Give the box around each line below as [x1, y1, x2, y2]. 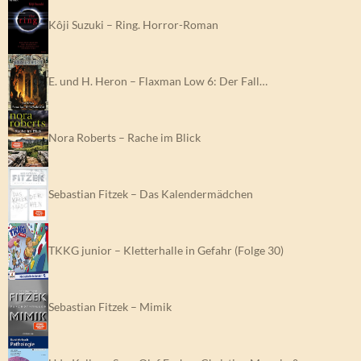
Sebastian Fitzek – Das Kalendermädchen [48, 186, 253, 201]
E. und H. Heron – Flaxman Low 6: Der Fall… [48, 73, 268, 88]
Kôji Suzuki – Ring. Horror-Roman [48, 17, 218, 31]
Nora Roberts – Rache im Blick [48, 130, 201, 144]
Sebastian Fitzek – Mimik [48, 299, 172, 313]
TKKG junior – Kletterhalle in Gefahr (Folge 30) [48, 243, 284, 257]
